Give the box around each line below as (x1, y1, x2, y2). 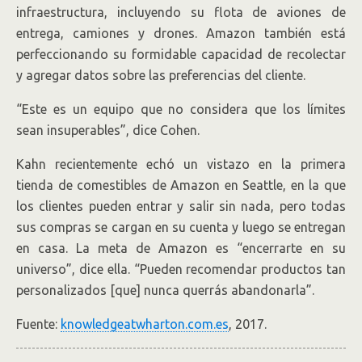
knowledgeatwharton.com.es (61, 317, 229, 332)
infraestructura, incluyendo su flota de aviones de (16, 5, 346, 20)
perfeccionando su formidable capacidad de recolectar (16, 47, 346, 62)
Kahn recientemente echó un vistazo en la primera (16, 157, 346, 172)
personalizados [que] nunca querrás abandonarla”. (16, 283, 314, 298)
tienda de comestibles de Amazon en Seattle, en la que (16, 178, 346, 193)
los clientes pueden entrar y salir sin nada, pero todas (16, 199, 346, 214)
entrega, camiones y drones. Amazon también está (16, 26, 346, 41)
